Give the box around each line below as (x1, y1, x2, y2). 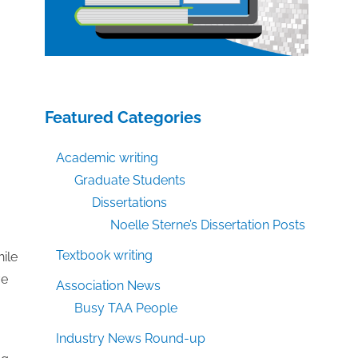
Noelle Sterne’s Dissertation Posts (109, 217, 305, 233)
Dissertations (92, 195, 168, 211)
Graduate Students (74, 173, 185, 189)
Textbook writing (56, 248, 153, 264)
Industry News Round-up (56, 331, 206, 347)
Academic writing (56, 150, 159, 166)
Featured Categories (45, 108, 201, 128)
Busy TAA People (74, 300, 177, 316)
